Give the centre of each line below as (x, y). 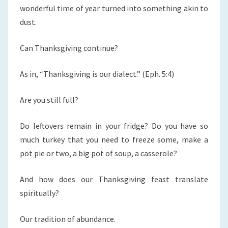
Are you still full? (49, 100)
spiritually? (39, 193)
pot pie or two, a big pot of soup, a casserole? (98, 153)
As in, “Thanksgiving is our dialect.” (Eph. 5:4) (97, 74)
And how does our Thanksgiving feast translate (114, 179)
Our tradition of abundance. (68, 219)
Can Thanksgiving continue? (69, 48)
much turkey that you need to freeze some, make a (114, 140)
